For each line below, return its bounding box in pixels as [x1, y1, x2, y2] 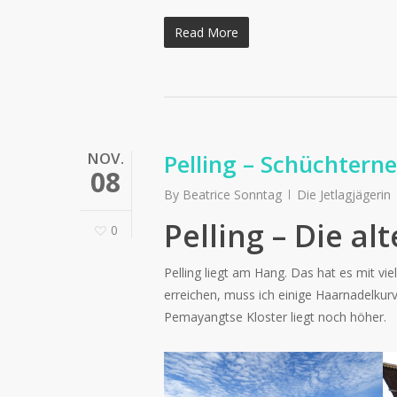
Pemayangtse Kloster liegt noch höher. [164, 307, 386, 325]
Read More [175, 23, 238, 41]
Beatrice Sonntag [183, 185, 282, 203]
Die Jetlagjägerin [297, 185, 391, 203]
